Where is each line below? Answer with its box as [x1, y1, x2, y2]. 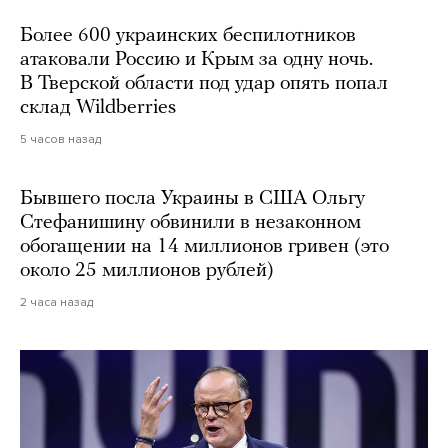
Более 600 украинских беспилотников [20, 25, 356, 46]
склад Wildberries [20, 97, 176, 118]
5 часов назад [20, 131, 101, 146]
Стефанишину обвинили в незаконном [20, 212, 361, 233]
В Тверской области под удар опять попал [20, 73, 388, 94]
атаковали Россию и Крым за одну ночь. [20, 49, 373, 70]
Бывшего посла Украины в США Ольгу [20, 188, 365, 209]
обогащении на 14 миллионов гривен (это [20, 236, 389, 257]
